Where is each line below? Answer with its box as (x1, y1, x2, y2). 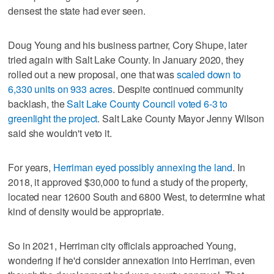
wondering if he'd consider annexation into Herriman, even (8, 253, 256, 267)
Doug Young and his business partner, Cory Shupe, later (8, 37, 247, 52)
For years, (8, 160, 53, 174)
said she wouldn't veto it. (8, 125, 112, 140)
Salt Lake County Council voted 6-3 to (67, 96, 228, 111)
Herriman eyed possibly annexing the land (53, 160, 233, 174)
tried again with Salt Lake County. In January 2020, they (8, 52, 244, 67)
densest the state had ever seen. (8, 3, 146, 18)
